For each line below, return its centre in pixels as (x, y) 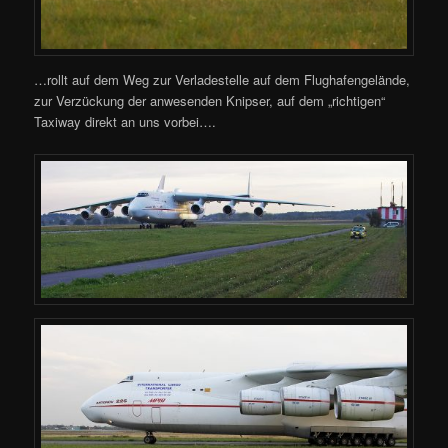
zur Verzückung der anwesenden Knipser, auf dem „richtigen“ (210, 101)
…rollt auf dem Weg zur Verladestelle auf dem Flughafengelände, (222, 80)
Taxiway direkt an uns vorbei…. (125, 122)
